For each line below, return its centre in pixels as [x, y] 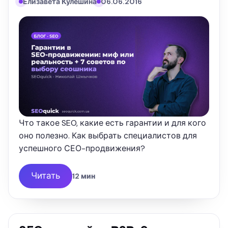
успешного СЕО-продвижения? [82, 148]
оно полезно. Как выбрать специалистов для [108, 135]
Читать [46, 176]
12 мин [84, 176]
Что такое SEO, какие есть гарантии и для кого [112, 123]
